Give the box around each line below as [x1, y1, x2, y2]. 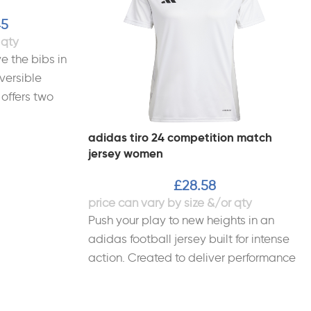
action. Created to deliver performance [88, 251, 296, 265]
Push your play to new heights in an [88, 213, 274, 228]
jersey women [88, 146, 163, 162]
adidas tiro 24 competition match [88, 130, 272, 146]
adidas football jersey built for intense [88, 232, 289, 246]
